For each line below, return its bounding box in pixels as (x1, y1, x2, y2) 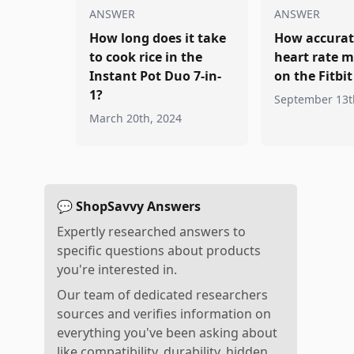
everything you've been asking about (57, 324, 277, 341)
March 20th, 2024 (89, 111, 182, 126)
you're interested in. (57, 261, 177, 278)
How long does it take (89, 29, 226, 47)
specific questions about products (57, 242, 261, 259)
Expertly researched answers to (57, 223, 246, 240)
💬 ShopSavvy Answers (57, 198, 201, 215)
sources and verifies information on (57, 305, 271, 322)
